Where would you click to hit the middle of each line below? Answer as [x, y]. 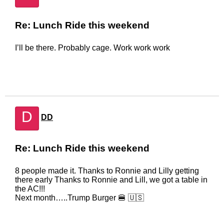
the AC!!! [30, 189]
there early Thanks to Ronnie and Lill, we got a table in [111, 180]
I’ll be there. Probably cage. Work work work [92, 48]
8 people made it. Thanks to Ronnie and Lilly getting [107, 171]
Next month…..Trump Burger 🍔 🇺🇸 [79, 198]
